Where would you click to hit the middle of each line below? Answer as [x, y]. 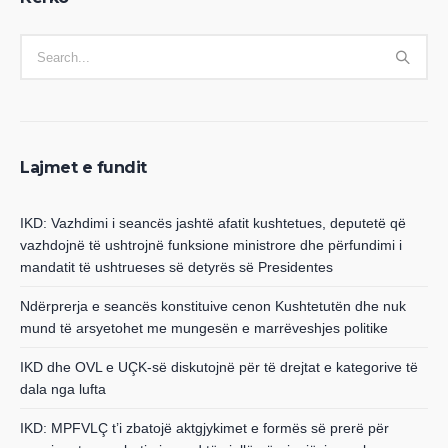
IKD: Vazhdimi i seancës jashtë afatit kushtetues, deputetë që [213, 223]
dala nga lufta [63, 389]
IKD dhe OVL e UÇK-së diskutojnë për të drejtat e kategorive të [219, 367]
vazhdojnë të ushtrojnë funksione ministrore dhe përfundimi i [211, 245]
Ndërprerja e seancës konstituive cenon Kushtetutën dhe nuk [213, 306]
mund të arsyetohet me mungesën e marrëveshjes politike [204, 328]
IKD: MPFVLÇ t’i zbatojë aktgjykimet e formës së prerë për [204, 428]
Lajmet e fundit [83, 168]
